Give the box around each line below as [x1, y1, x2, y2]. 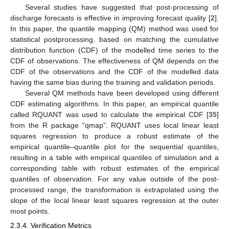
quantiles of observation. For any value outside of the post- [10, 175, 219, 184]
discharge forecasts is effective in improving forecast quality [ [10, 14, 211, 22]
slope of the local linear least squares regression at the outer [10, 196, 219, 205]
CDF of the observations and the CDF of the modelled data [10, 67, 219, 76]
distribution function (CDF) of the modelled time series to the [10, 46, 219, 55]
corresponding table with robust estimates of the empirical [10, 164, 219, 173]
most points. [10, 207, 50, 216]
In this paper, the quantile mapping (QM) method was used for [10, 25, 219, 33]
